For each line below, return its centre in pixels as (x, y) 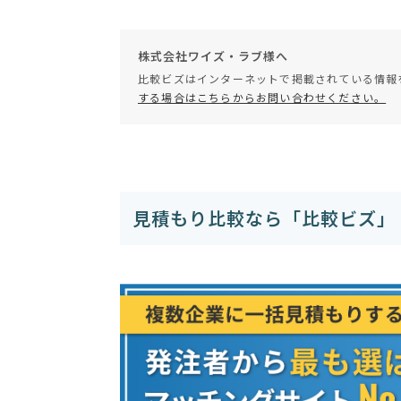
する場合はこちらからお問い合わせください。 (262, 98)
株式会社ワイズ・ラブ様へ (213, 56)
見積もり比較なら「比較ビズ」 (264, 218)
